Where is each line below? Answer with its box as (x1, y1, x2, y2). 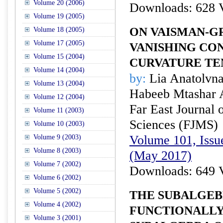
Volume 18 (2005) (33, 26, 85, 33)
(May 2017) (129, 148, 192, 163)
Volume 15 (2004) (33, 53, 85, 60)
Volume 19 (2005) (33, 12, 85, 20)
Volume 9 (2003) (33, 133, 81, 141)
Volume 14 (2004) (33, 66, 85, 74)
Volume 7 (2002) (33, 160, 81, 168)
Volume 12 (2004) (33, 93, 85, 101)
